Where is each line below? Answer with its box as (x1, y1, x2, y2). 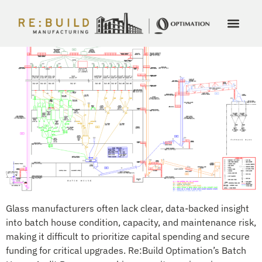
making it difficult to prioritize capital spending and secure (6, 230, 250, 243)
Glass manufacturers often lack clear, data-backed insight (6, 202, 249, 215)
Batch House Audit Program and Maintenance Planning (6, 9, 237, 20)
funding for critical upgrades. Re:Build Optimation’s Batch (6, 244, 246, 257)
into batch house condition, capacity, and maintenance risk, (6, 216, 256, 229)
